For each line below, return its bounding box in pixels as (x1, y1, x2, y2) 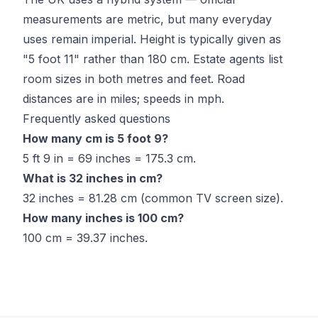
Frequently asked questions (23, 111, 170, 126)
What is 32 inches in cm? (23, 171, 163, 185)
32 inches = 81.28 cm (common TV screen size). (23, 191, 283, 205)
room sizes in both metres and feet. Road (23, 72, 245, 86)
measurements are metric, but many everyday (23, 12, 272, 26)
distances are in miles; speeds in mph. (23, 92, 224, 106)
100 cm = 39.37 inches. (23, 231, 148, 245)
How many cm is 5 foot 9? (23, 131, 168, 146)
